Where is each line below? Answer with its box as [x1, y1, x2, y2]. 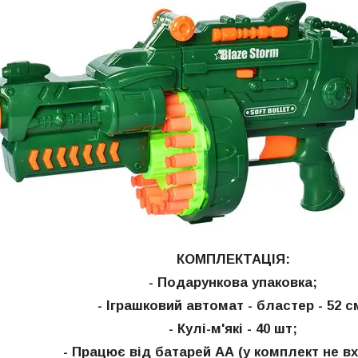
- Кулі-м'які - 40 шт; [169, 321, 297, 337]
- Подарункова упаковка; [149, 275, 317, 291]
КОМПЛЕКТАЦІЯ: [176, 252, 290, 268]
